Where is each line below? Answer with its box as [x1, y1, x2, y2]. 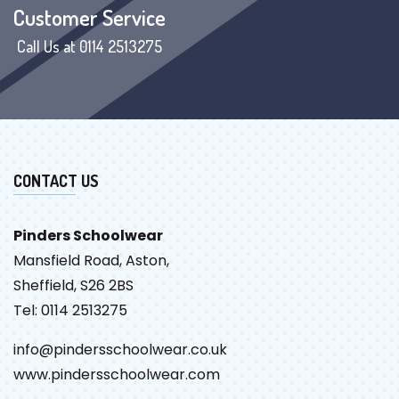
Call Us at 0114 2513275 [17, 36, 162, 56]
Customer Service [13, 3, 166, 31]
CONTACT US [13, 170, 99, 191]
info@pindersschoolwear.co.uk [13, 338, 227, 360]
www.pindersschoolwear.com [13, 363, 220, 385]
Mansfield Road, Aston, [13, 249, 169, 271]
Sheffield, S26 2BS [13, 274, 134, 296]
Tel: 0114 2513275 [13, 299, 127, 321]
